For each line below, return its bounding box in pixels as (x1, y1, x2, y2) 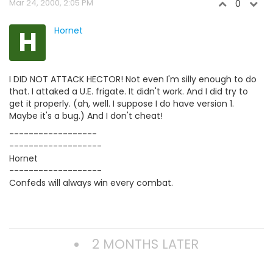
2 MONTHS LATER (92, 235, 199, 253)
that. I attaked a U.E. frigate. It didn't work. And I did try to (9, 85, 248, 98)
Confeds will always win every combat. (9, 177, 173, 190)
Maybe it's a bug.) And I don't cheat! (9, 110, 163, 122)
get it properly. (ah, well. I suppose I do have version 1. (9, 97, 234, 110)
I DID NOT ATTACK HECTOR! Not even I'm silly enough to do (9, 73, 257, 86)
